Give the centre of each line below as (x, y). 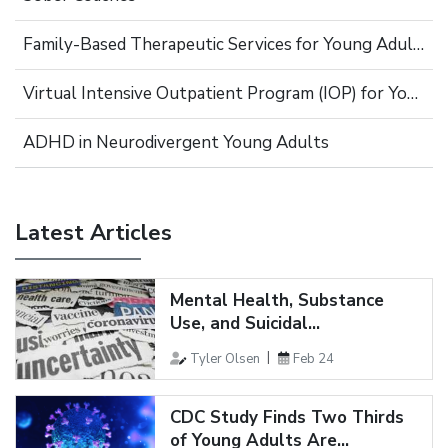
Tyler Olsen (224, 358)
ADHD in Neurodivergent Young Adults (176, 142)
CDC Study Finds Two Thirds (286, 417)
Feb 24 (313, 358)
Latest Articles (93, 233)
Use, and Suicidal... (244, 323)
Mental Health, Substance (276, 300)
